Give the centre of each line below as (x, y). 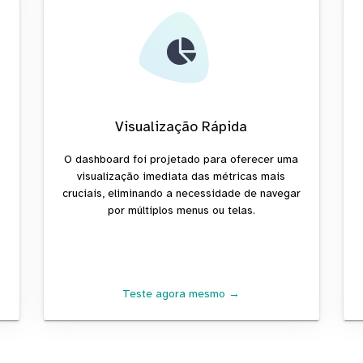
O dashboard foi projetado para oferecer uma (181, 159)
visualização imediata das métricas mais (181, 176)
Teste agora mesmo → (181, 293)
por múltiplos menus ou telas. (181, 210)
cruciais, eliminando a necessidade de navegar (181, 193)
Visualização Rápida (181, 126)
